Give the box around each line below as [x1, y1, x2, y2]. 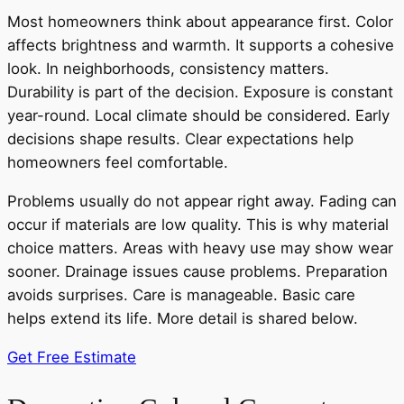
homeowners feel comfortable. [7, 152, 228, 171]
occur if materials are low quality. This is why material [7, 215, 389, 234]
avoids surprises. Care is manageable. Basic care [7, 285, 355, 304]
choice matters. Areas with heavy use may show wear [7, 238, 393, 257]
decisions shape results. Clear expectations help [7, 129, 353, 148]
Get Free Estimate [7, 347, 136, 366]
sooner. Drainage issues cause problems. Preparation [7, 262, 388, 280]
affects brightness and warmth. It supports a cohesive [7, 35, 394, 54]
